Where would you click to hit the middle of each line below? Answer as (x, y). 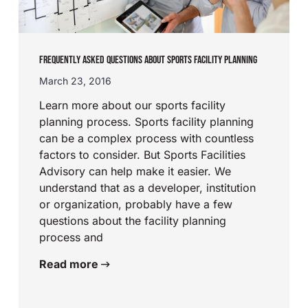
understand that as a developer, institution (148, 187)
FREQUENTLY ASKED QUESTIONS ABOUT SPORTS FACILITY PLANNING (148, 60)
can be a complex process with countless (147, 138)
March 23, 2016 (76, 80)
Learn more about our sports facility (133, 105)
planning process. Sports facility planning (147, 121)
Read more (70, 264)
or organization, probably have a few (136, 204)
